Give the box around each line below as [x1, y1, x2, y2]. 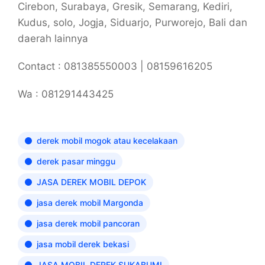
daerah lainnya [18, 33, 88, 45]
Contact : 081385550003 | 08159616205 [18, 60, 212, 73]
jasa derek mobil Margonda [37, 198, 143, 208]
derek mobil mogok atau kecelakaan [37, 135, 177, 146]
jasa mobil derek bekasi [37, 239, 129, 250]
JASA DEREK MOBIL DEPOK [37, 177, 146, 188]
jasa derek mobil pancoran [37, 218, 140, 229]
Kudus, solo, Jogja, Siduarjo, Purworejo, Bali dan [18, 17, 247, 29]
